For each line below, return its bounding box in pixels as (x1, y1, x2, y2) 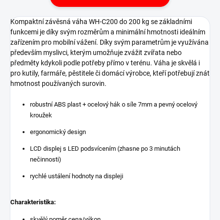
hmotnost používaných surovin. (10, 79, 107, 87)
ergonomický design (30, 128, 86, 136)
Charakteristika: (10, 198, 56, 206)
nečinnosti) (30, 155, 61, 163)
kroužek (30, 111, 52, 119)
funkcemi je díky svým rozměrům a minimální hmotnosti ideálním (10, 27, 205, 36)
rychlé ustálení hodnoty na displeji (30, 172, 123, 180)
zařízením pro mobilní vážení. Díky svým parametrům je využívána (10, 38, 209, 46)
